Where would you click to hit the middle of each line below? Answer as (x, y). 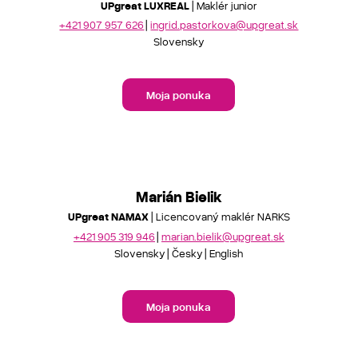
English (227, 253)
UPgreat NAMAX (108, 216)
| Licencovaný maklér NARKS (219, 216)
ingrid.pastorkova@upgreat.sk (225, 24)
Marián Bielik (179, 196)
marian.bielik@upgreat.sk (223, 236)
